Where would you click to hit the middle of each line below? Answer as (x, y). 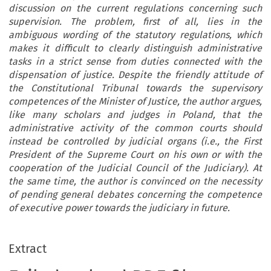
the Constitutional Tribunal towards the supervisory (135, 88)
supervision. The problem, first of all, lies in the (135, 22)
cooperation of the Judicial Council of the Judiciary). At (135, 168)
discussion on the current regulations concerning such (135, 8)
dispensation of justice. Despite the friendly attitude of (135, 75)
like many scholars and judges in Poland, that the (135, 115)
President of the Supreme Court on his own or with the (135, 155)
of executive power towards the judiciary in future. (119, 208)
